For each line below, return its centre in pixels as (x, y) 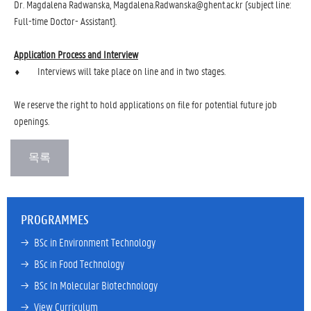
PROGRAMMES (55, 219)
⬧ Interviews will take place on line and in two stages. (120, 71)
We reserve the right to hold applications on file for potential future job (145, 104)
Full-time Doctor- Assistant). (65, 21)
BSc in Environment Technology (95, 242)
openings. (32, 121)
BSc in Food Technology (79, 263)
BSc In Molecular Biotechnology (96, 285)
